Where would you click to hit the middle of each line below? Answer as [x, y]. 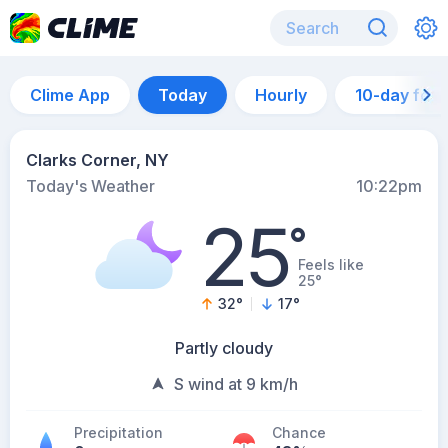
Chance [299, 432]
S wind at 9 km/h [236, 384]
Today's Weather [90, 186]
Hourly [281, 95]
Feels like [330, 264]
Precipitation [118, 432]
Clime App [70, 95]
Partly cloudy [224, 348]
